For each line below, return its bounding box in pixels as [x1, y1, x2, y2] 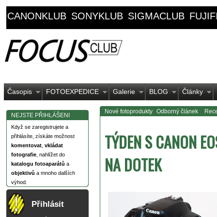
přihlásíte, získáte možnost [11, 133, 75, 139]
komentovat [11, 142, 42, 148]
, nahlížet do [36, 152, 65, 157]
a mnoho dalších [35, 170, 75, 176]
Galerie [113, 88, 135, 95]
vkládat [45, 142, 63, 148]
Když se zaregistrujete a [11, 124, 68, 130]
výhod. [11, 179, 27, 185]
